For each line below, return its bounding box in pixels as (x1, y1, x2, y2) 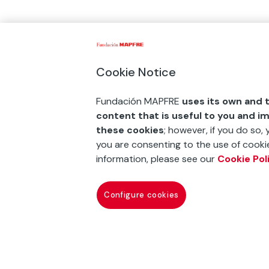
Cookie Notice (96, 64, 176, 80)
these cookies (96, 124, 164, 136)
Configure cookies (104, 190, 180, 200)
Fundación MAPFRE (96, 95, 180, 107)
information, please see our (96, 153, 217, 165)
